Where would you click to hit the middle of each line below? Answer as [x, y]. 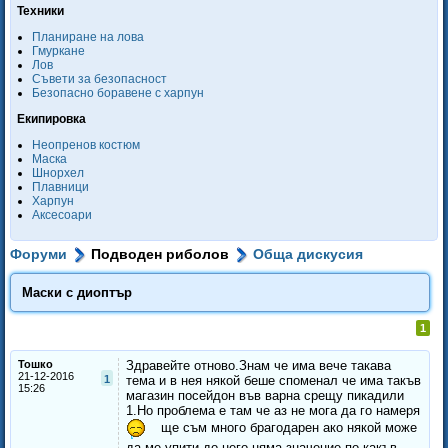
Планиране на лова [88, 37]
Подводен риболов [160, 254]
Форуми [38, 254]
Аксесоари [62, 215]
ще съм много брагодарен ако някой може [287, 428]
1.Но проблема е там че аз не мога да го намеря [273, 411]
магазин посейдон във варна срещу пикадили [265, 396]
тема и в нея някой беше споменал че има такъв [273, 381]
